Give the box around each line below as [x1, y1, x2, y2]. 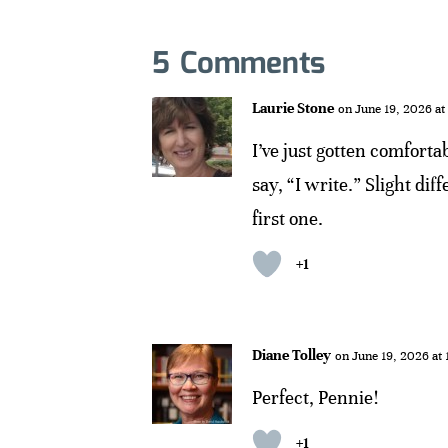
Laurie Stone [252, 99, 334, 118]
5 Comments [152, 41, 325, 89]
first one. [252, 207, 323, 231]
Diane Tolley [252, 346, 331, 365]
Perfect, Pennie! [252, 386, 378, 410]
